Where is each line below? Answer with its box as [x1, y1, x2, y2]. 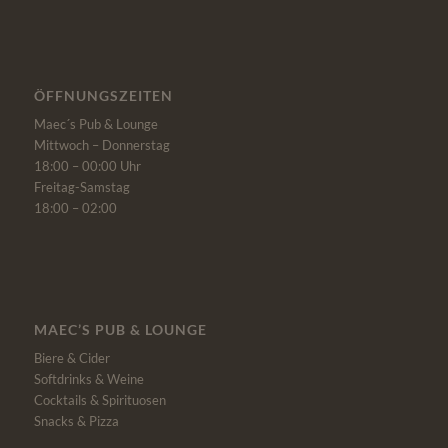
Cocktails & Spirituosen [33, 392, 166, 409]
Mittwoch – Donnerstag [33, 137, 170, 153]
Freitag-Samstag [33, 179, 130, 195]
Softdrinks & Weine [33, 371, 144, 388]
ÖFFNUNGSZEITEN [33, 86, 173, 104]
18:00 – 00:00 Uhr [33, 158, 141, 174]
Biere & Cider [33, 350, 110, 367]
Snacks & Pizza [33, 413, 119, 430]
